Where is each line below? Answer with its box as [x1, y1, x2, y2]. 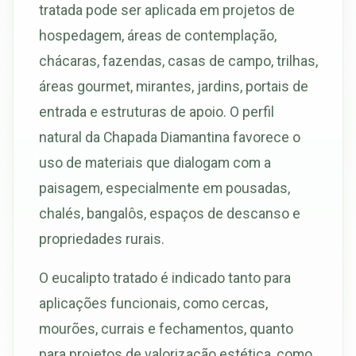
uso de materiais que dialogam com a [39, 153, 271, 171]
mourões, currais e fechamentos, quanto [39, 320, 293, 338]
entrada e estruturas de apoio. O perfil [39, 103, 274, 120]
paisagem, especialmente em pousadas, [39, 179, 290, 196]
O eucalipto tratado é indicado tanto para [39, 269, 291, 287]
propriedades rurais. [39, 230, 164, 247]
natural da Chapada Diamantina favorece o [39, 128, 300, 145]
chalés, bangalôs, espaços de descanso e [39, 204, 300, 222]
